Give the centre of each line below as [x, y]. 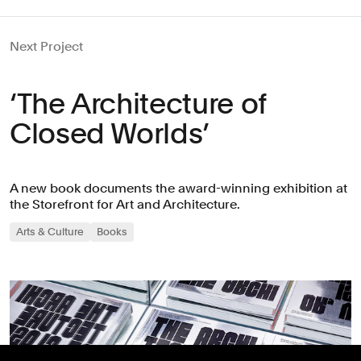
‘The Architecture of [138, 103]
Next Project [46, 46]
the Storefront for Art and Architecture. [125, 204]
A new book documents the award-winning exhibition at [178, 188]
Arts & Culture [50, 231]
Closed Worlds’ [110, 133]
